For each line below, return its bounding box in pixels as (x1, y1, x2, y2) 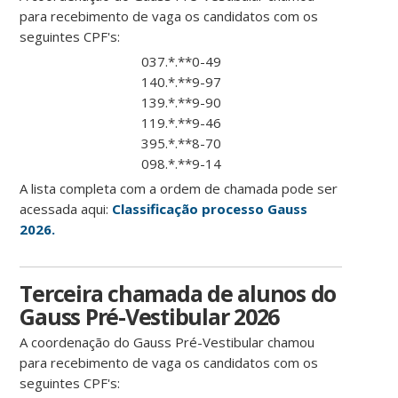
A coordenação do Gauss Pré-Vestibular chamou (20, 333, 315, 352)
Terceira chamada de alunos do (20, 278, 337, 309)
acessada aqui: (20, 200, 113, 219)
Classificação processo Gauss (112, 200, 308, 219)
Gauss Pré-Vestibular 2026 (20, 301, 280, 332)
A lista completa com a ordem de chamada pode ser (20, 179, 338, 198)
